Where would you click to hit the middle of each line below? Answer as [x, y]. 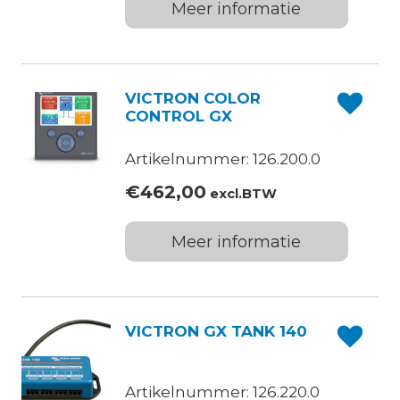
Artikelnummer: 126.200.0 [222, 159]
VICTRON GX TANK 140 [216, 332]
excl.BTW [241, 194]
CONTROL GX [178, 117]
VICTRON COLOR [192, 99]
